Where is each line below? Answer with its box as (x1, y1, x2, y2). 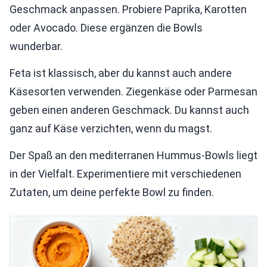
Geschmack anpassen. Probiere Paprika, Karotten (10, 3, 247, 15)
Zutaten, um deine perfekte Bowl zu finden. (10, 186, 214, 198)
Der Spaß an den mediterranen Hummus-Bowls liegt (10, 149, 257, 162)
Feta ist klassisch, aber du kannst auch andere (10, 67, 232, 79)
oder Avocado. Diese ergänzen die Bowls (10, 21, 203, 34)
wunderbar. (10, 40, 63, 52)
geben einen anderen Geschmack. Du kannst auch (10, 104, 249, 116)
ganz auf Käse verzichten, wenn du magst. (10, 122, 212, 135)
